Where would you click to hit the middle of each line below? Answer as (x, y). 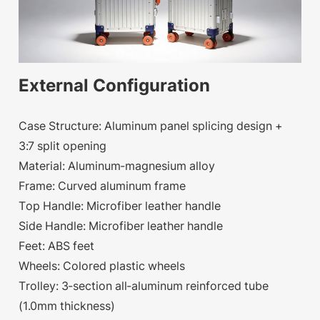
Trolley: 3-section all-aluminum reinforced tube (144, 285)
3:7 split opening (63, 145)
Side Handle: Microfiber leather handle (121, 225)
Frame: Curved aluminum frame (102, 185)
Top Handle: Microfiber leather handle (120, 205)
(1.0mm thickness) (67, 305)
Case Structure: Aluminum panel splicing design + (151, 125)
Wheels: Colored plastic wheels (102, 265)
